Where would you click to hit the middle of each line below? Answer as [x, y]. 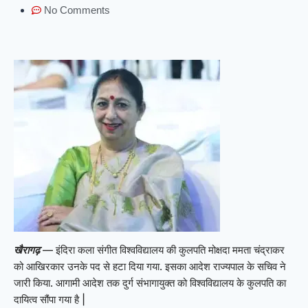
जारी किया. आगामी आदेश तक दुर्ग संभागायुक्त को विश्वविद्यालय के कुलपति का [150, 283]
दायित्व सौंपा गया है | [49, 300]
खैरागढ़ [27, 250]
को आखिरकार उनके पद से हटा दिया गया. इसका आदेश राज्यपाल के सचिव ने [150, 267]
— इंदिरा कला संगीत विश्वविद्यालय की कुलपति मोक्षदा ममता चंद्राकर [162, 250]
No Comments [77, 10]
